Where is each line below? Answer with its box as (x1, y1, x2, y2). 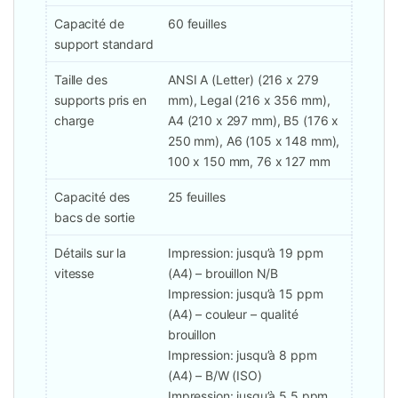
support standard (54, 36, 154, 52)
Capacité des (54, 189, 131, 205)
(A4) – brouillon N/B (168, 266, 279, 282)
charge (54, 113, 95, 129)
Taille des (54, 72, 107, 88)
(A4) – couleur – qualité (168, 306, 298, 322)
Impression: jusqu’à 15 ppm (168, 286, 323, 302)
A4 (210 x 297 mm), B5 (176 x (168, 113, 339, 129)
